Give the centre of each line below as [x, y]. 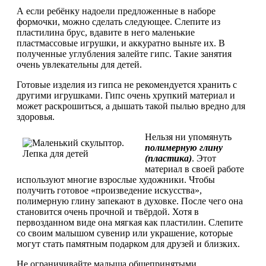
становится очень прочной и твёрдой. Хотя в [108, 211]
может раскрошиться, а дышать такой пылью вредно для [131, 106]
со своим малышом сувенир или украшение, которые [125, 233]
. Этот [204, 158]
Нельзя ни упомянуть [188, 137]
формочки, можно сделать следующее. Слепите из [118, 21]
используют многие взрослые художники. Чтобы [116, 179]
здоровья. [36, 116]
